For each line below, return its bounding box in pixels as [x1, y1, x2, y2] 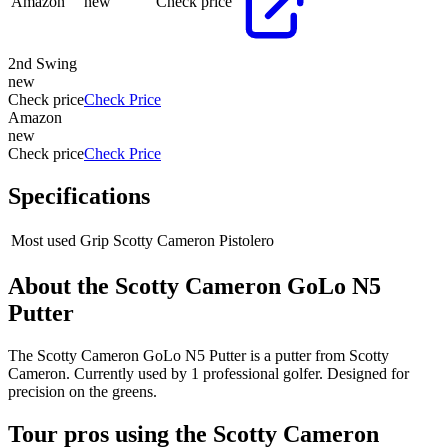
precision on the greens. [8, 383, 157, 401]
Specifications [8, 182, 150, 209]
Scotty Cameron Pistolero [113, 232, 274, 250]
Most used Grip [11, 232, 109, 250]
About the [8, 273, 115, 300]
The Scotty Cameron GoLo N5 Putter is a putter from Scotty [8, 347, 389, 365]
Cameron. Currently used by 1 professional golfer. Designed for [8, 365, 409, 383]
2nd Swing [8, 54, 77, 72]
